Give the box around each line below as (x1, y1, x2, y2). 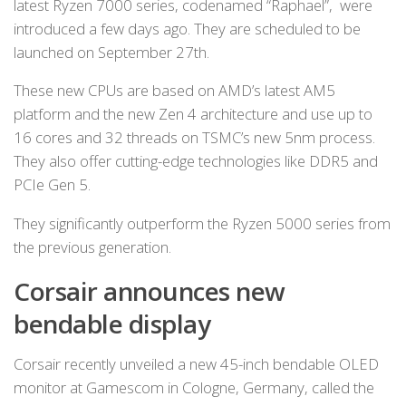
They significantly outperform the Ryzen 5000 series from (14, 213, 391, 235)
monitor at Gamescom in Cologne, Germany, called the (14, 376, 374, 398)
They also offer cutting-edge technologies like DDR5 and (14, 150, 378, 172)
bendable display (14, 305, 217, 341)
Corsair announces (14, 273, 230, 308)
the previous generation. (14, 237, 171, 258)
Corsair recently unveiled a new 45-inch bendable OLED (14, 353, 379, 374)
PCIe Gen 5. (14, 174, 91, 196)
